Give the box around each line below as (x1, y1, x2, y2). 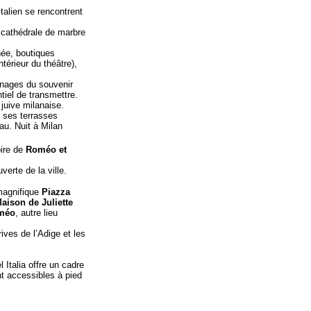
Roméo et (26, 144, 67, 155)
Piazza (42, 187, 70, 197)
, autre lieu (15, 208, 58, 218)
